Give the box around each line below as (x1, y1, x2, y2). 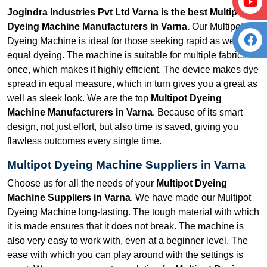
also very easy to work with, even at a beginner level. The (7, 235, 248, 246)
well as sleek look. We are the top (7, 92, 151, 103)
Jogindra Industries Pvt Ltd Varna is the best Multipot (7, 7, 246, 17)
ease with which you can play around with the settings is (7, 249, 243, 260)
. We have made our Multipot (131, 192, 251, 203)
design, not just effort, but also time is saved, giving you (7, 121, 238, 132)
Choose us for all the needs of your (7, 178, 156, 188)
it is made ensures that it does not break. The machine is (7, 221, 244, 231)
